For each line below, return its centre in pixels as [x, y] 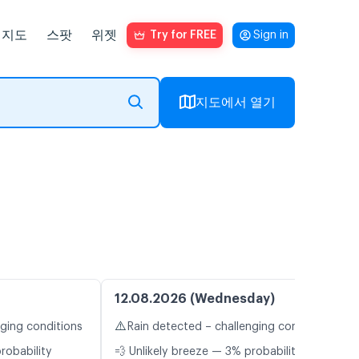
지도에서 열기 [236, 102]
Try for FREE [183, 35]
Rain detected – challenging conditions [230, 327]
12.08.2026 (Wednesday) [195, 299]
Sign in [271, 35]
